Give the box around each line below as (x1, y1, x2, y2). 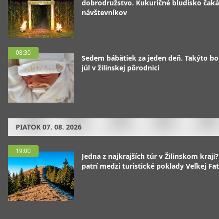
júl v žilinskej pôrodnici (82, 63, 159, 73)
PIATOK (16, 122, 41, 132)
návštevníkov (82, 8, 127, 18)
